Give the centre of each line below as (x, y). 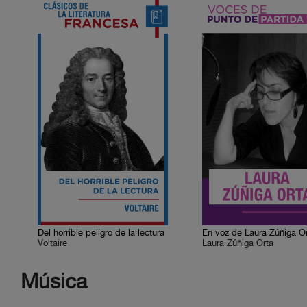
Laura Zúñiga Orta (238, 244)
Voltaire (53, 244)
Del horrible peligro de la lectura (101, 233)
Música (54, 283)
